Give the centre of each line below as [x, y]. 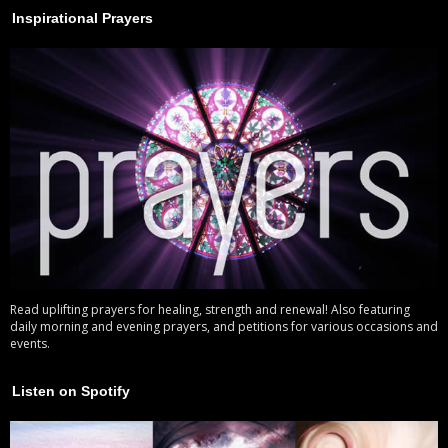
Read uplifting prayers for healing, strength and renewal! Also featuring [210, 310]
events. [30, 344]
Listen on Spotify [71, 391]
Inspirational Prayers [82, 18]
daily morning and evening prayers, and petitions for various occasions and [224, 327]
